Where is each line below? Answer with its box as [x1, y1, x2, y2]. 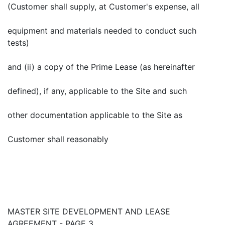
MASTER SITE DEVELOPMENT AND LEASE [8, 206, 170, 216]
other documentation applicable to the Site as [8, 110, 182, 120]
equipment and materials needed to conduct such [8, 26, 196, 36]
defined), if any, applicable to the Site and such [8, 86, 187, 96]
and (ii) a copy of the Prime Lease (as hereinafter [8, 62, 195, 72]
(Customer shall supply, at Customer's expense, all [8, 2, 199, 12]
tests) [8, 38, 29, 48]
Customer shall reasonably [8, 134, 108, 144]
